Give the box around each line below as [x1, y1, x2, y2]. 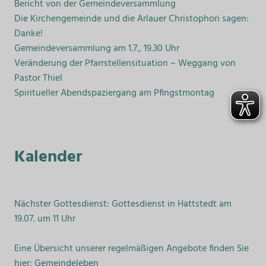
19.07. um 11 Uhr [14, 211, 75, 227]
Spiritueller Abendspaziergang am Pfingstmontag [14, 85, 214, 101]
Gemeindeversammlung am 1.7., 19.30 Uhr [14, 40, 179, 56]
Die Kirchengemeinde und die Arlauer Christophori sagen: [14, 11, 249, 27]
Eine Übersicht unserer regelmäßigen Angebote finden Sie [14, 240, 249, 256]
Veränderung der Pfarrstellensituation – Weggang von [14, 55, 236, 71]
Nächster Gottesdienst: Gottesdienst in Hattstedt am [14, 196, 232, 212]
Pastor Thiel [14, 70, 62, 86]
